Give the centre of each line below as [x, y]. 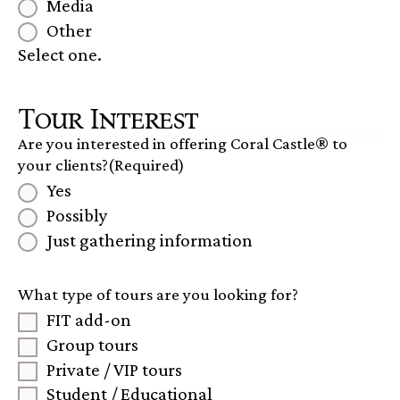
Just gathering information [150, 239]
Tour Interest [108, 120]
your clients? [63, 165]
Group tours [92, 344]
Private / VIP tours [114, 369]
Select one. [60, 54]
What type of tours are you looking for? [158, 295]
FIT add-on [89, 320]
